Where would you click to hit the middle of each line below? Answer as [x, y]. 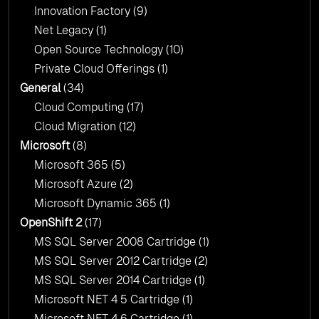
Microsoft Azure [77, 184]
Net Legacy [65, 31]
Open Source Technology [100, 50]
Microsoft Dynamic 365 [97, 204]
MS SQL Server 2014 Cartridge [114, 281]
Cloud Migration [77, 127]
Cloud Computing [80, 108]
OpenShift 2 [51, 223]
